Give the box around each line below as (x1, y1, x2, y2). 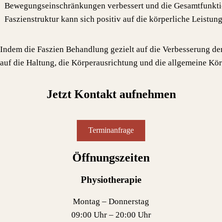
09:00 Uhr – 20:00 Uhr (71, 210, 151, 220)
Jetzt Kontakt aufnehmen (46, 87, 176, 101)
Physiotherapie (81, 174, 141, 185)
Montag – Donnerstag (73, 196, 149, 206)
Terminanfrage (88, 126, 134, 135)
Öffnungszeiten (72, 151, 150, 165)
